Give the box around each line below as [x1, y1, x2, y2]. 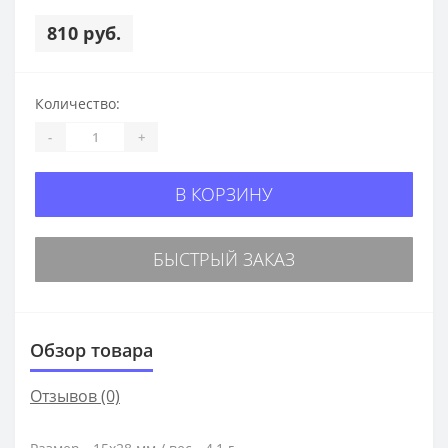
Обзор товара [30, 338, 153, 363]
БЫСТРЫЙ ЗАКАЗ [153, 247, 295, 272]
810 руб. [47, 21, 122, 46]
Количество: [35, 94, 120, 114]
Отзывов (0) [30, 385, 120, 408]
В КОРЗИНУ [175, 182, 273, 207]
